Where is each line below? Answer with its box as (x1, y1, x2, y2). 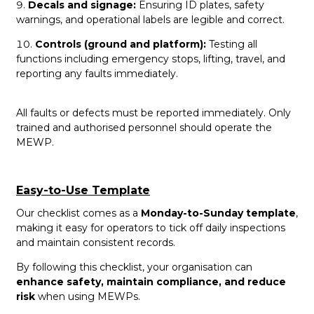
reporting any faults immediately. (16, 67, 178, 80)
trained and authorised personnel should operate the (16, 121, 272, 134)
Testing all (209, 37, 257, 50)
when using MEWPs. (35, 289, 140, 303)
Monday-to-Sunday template (141, 206, 296, 219)
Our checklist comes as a (16, 206, 141, 219)
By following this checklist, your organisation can (16, 260, 252, 273)
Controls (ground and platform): (35, 37, 209, 50)
